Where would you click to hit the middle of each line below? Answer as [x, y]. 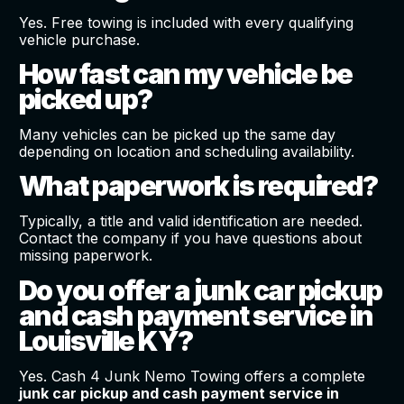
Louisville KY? [106, 340]
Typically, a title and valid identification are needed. [190, 221]
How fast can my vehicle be [185, 73]
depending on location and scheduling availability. [186, 151]
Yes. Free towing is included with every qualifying [186, 22]
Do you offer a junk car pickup [200, 290]
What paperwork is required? [198, 186]
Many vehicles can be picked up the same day [177, 134]
